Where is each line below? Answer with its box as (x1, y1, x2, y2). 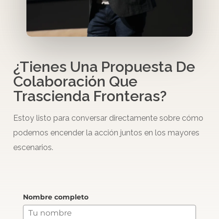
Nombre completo (22, 193, 88, 202)
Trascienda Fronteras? (13, 88, 167, 105)
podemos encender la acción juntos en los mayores (13, 128, 199, 138)
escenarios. (13, 143, 53, 153)
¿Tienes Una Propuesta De (13, 58, 195, 76)
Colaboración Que (13, 73, 137, 90)
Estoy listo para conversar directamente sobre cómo (13, 113, 203, 123)
